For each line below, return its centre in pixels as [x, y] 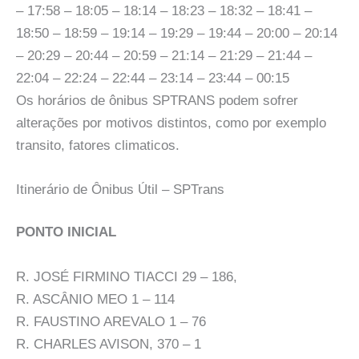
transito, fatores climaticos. [98, 145]
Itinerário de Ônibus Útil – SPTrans [120, 189]
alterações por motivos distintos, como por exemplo [171, 123]
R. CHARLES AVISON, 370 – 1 [109, 344]
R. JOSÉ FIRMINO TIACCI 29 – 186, [127, 276]
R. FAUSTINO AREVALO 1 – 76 [111, 321]
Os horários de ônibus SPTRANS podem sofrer [157, 100]
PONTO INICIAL [66, 232]
